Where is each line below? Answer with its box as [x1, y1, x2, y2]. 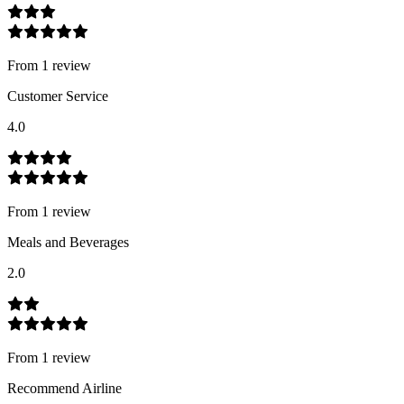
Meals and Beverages [7, 234, 129, 250]
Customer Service [7, 87, 108, 104]
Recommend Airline [7, 380, 122, 396]
